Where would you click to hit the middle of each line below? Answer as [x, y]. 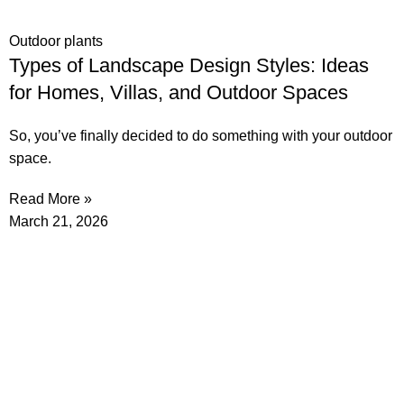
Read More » [50, 199]
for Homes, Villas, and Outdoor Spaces [179, 93]
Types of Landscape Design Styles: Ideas [189, 66]
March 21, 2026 [59, 222]
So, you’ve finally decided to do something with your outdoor [201, 136]
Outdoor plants [56, 41]
